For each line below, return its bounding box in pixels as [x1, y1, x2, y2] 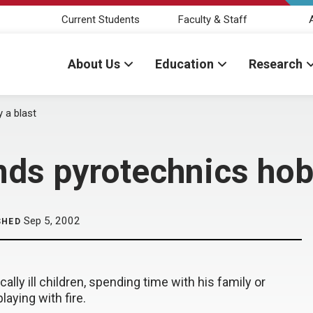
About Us [68, 57, 120, 71]
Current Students [61, 13, 140, 26]
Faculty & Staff [177, 13, 247, 26]
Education [155, 57, 214, 71]
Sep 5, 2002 [20, 214, 80, 227]
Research [249, 57, 303, 71]
